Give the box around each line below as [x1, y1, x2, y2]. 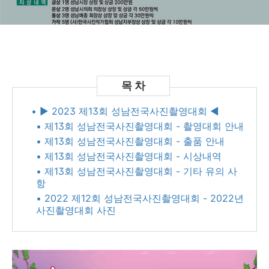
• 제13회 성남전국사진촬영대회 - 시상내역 [36, 150, 222, 162]
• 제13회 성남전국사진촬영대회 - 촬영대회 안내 [36, 120, 244, 132]
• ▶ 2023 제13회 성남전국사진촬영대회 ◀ [31, 105, 219, 117]
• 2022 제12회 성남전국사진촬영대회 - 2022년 [36, 192, 244, 204]
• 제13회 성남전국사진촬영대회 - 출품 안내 [36, 135, 225, 147]
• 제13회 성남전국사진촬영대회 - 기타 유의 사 [36, 165, 237, 177]
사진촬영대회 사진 [36, 204, 116, 216]
